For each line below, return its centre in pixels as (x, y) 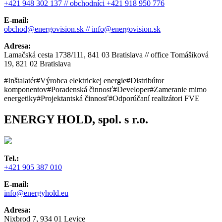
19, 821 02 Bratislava (37, 64)
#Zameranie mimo (178, 90)
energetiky (20, 99)
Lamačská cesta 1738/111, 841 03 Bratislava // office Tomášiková (106, 55)
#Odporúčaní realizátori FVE (154, 99)
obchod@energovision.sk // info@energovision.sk (82, 29)
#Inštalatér (20, 81)
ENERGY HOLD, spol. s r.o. (76, 120)
